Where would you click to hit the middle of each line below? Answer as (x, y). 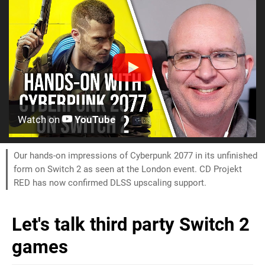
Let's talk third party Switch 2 (131, 224)
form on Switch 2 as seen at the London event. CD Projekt (128, 169)
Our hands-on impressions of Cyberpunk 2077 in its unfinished (135, 155)
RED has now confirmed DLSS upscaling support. (110, 182)
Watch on (40, 119)
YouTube (94, 119)
